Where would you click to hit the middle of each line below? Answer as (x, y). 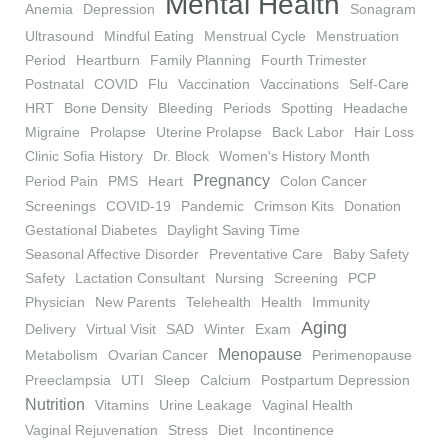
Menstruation (357, 36)
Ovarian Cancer (158, 355)
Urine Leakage (205, 405)
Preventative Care (266, 254)
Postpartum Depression (335, 380)
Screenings (60, 206)
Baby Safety (371, 254)
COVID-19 (138, 206)
